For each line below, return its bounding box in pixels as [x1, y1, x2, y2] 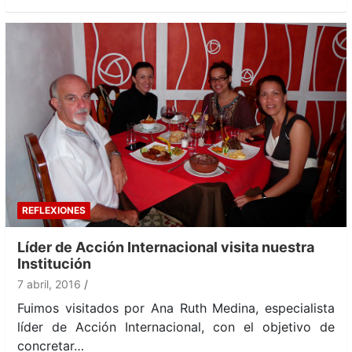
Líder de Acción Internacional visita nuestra [17, 239, 314, 256]
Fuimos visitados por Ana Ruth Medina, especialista [17, 300, 335, 317]
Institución [17, 255, 91, 273]
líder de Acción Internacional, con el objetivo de [17, 319, 335, 335]
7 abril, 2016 [17, 277, 81, 291]
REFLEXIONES [22, 204, 86, 217]
